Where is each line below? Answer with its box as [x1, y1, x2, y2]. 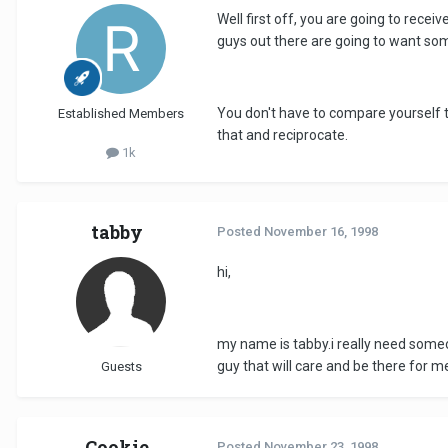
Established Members [58, 106, 184, 122]
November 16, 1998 [264, 224, 378, 240]
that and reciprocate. [217, 127, 348, 144]
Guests [100, 359, 142, 375]
